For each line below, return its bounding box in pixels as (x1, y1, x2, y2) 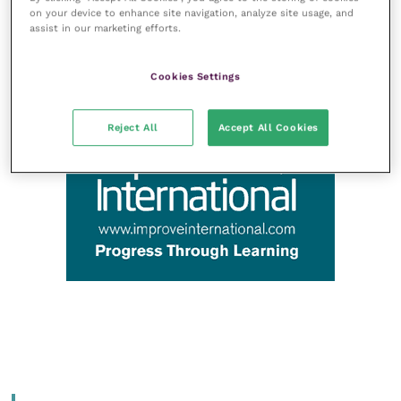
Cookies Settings (150, 70, 241, 83)
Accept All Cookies (218, 121, 319, 134)
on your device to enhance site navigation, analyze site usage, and (30, 6, 354, 20)
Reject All (107, 121, 158, 134)
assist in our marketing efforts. (30, 21, 182, 35)
